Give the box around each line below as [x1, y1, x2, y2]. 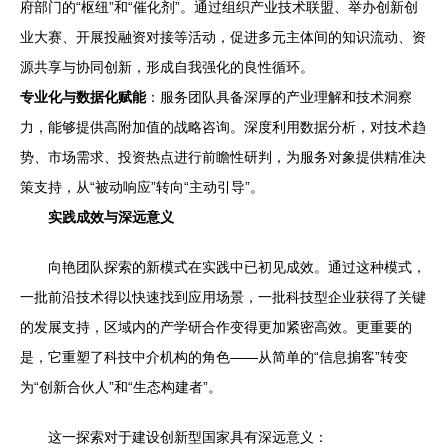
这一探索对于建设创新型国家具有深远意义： [48, 429, 328, 445]
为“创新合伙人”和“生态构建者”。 [20, 379, 222, 395]
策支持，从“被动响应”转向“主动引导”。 [20, 179, 264, 195]
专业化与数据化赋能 [20, 89, 146, 105]
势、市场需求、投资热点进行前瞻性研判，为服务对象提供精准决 [20, 149, 426, 165]
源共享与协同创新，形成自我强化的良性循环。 [20, 59, 314, 75]
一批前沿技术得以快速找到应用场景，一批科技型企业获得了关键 [20, 289, 426, 305]
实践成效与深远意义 [48, 209, 174, 225]
